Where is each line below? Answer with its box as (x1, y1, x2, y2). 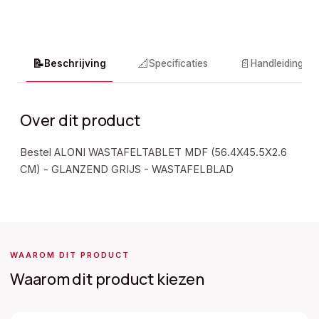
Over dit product (20, 110, 140, 131)
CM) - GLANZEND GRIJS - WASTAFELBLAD (20, 163, 234, 175)
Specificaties (149, 58, 208, 69)
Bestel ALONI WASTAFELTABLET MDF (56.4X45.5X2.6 (20, 146, 287, 158)
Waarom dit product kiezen (10, 268, 204, 290)
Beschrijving (44, 58, 106, 69)
